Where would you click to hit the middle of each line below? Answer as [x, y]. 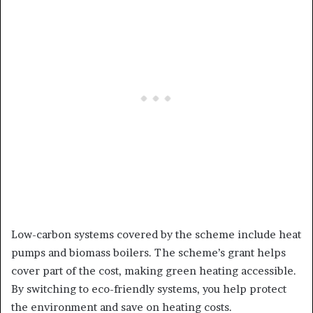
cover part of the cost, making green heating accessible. [154, 271]
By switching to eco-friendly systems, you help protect [149, 289]
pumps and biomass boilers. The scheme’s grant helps [148, 253]
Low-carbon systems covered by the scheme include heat [156, 235]
